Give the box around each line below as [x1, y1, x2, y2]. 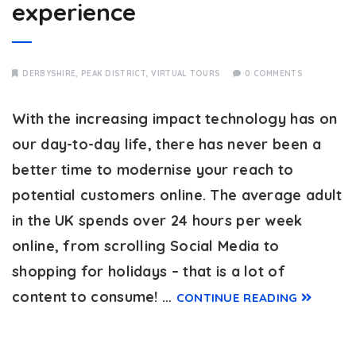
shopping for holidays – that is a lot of [12, 262, 285, 281]
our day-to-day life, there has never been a [12, 135, 321, 153]
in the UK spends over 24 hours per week [12, 211, 303, 230]
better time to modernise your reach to [12, 161, 294, 179]
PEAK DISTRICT [80, 68, 146, 79]
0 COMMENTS [244, 68, 303, 79]
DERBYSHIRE [22, 68, 76, 79]
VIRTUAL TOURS [151, 68, 221, 79]
